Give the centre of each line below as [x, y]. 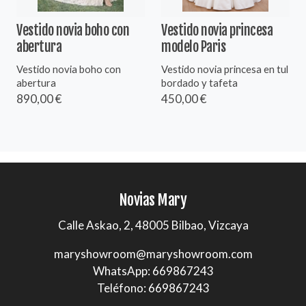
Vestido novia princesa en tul [225, 69]
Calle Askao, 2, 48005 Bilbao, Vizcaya [153, 225]
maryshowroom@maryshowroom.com [153, 253]
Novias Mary [153, 200]
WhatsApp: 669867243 [153, 270]
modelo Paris [193, 46]
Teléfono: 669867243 [153, 288]
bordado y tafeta [199, 82]
